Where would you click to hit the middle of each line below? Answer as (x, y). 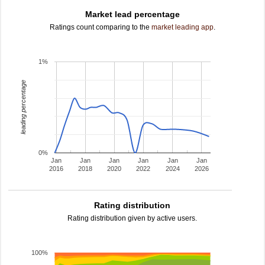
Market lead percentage (132, 14)
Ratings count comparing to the (101, 27)
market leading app (182, 27)
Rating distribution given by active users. (132, 218)
